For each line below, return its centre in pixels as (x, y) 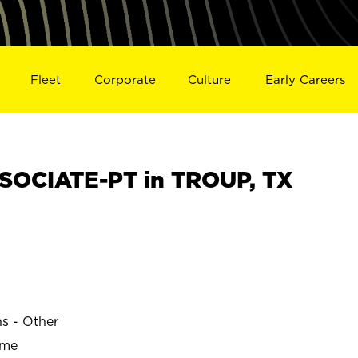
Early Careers (306, 79)
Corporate (125, 79)
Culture (210, 79)
